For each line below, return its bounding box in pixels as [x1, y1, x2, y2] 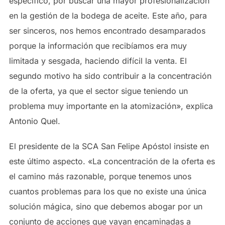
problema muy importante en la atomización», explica [9, 101, 213, 111]
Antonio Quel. [9, 116, 60, 126]
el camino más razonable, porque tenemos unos [9, 171, 191, 181]
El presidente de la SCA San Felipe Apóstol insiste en [9, 141, 209, 151]
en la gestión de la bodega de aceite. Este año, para [9, 11, 207, 21]
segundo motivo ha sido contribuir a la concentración [9, 71, 211, 81]
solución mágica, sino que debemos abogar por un [9, 201, 202, 211]
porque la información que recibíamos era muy [9, 41, 187, 51]
